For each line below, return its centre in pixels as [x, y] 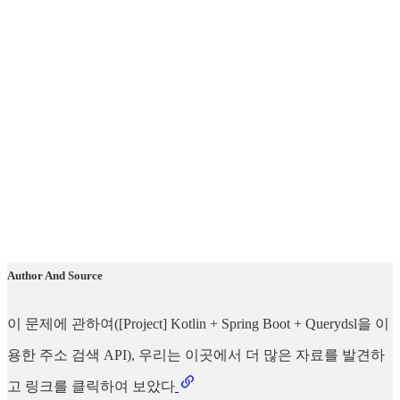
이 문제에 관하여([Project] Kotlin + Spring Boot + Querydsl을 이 [198, 323]
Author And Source [55, 275]
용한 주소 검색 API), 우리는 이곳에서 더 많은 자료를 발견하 [196, 354]
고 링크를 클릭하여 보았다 [91, 386]
